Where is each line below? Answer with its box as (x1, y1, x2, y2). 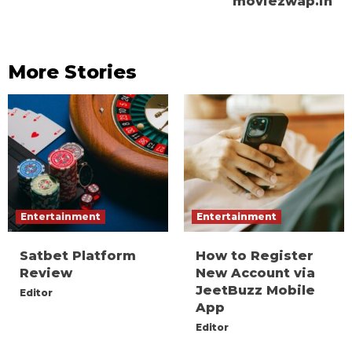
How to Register (196, 248, 313, 264)
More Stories (8, 60, 137, 84)
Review (20, 266, 72, 281)
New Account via (196, 266, 315, 281)
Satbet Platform (20, 248, 136, 264)
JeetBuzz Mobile (196, 283, 315, 299)
